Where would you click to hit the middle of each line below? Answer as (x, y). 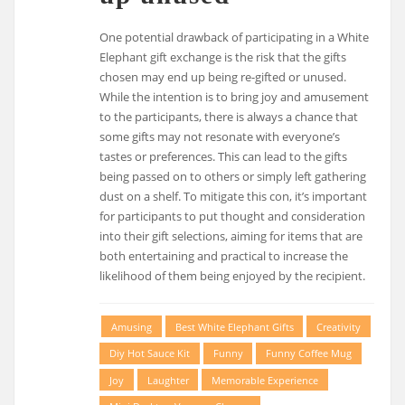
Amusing (131, 326)
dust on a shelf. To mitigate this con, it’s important (234, 196)
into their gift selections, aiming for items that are (231, 235)
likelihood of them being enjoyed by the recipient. (233, 275)
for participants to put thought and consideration (233, 216)
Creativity (339, 326)
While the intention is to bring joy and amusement (235, 96)
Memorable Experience (265, 380)
